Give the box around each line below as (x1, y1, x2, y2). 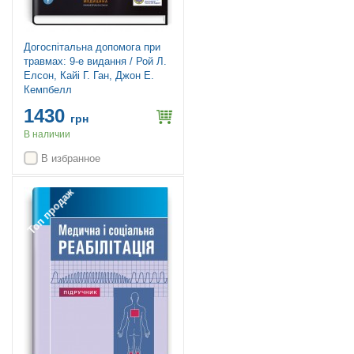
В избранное (41, 153, 100, 165)
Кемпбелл (24, 84, 72, 96)
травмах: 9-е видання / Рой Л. (24, 55, 167, 67)
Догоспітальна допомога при (24, 41, 160, 53)
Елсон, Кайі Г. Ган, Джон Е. (24, 70, 154, 81)
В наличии (24, 129, 70, 141)
